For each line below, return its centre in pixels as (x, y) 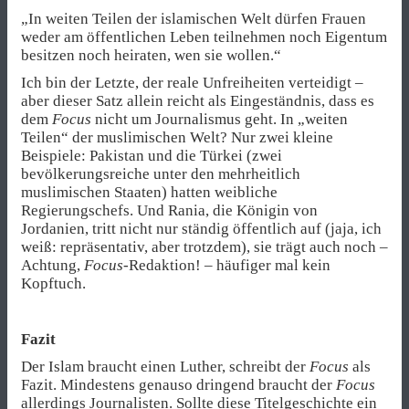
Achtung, (52, 266)
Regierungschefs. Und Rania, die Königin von (169, 211)
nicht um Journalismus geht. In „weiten (220, 120)
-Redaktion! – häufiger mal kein (227, 266)
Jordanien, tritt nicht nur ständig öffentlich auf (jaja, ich (201, 229)
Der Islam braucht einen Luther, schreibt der (165, 367)
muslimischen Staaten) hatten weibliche (149, 193)
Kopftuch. (53, 284)
